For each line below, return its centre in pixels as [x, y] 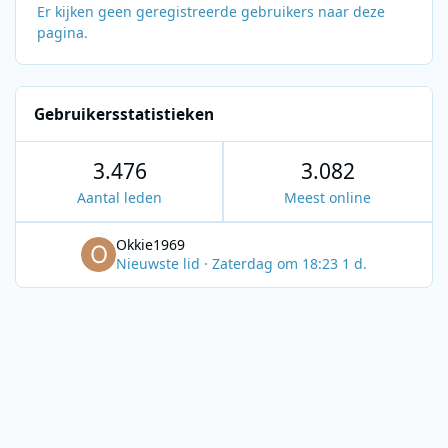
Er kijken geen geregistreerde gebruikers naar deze [211, 12]
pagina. [62, 33]
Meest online [327, 198]
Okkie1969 [150, 245]
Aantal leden [119, 198]
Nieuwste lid [160, 264]
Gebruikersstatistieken [124, 114]
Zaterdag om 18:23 [277, 264]
